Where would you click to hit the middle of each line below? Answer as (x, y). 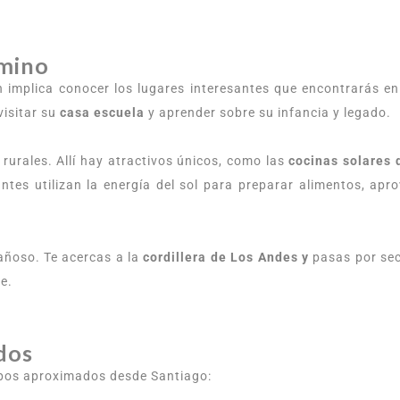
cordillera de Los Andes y (226, 257)
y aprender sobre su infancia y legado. (268, 112)
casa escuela (102, 112)
